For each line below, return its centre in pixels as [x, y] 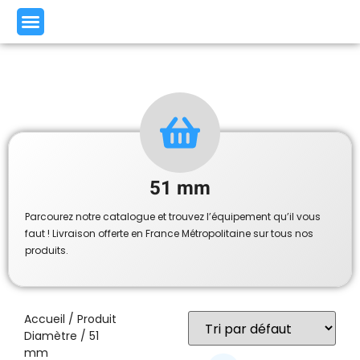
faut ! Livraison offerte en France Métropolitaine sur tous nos [169, 233]
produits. [47, 250]
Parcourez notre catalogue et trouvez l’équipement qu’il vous [173, 217]
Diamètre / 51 [61, 336]
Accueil [45, 319]
